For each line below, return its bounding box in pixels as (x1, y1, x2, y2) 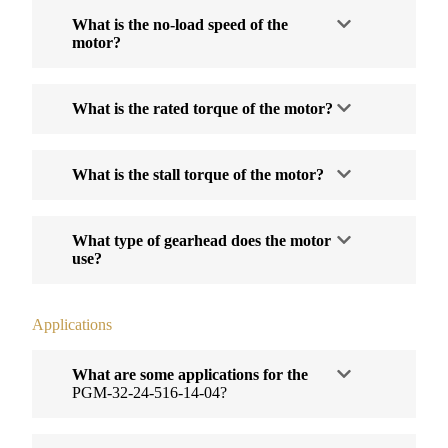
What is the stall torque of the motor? (72, 165, 324, 183)
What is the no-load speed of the (72, 15, 288, 33)
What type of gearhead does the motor (72, 231, 331, 249)
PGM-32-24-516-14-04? (72, 383, 227, 401)
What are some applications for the (72, 365, 308, 383)
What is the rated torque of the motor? (72, 99, 333, 117)
